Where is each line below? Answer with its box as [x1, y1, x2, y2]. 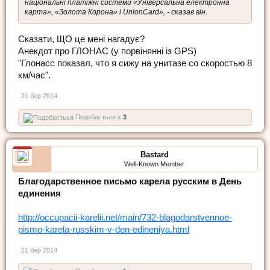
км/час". [18, 70, 51, 80]
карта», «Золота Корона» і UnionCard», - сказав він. [25, 7, 207, 16]
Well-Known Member [124, 160, 184, 168]
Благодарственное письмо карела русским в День [18, 176, 242, 186]
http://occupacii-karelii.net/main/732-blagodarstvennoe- [18, 212, 232, 222]
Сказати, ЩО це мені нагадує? [18, 34, 145, 44]
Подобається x [74, 113, 123, 121]
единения [18, 188, 61, 198]
